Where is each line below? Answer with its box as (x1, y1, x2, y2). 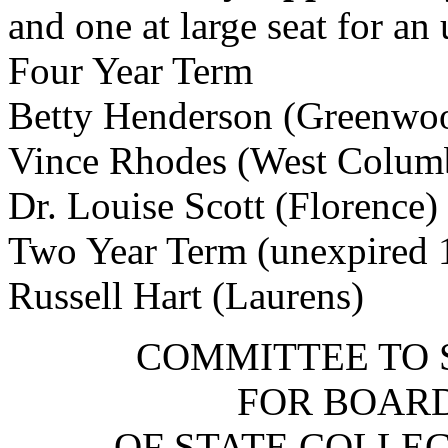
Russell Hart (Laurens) (8, 274, 364, 317)
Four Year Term (8, 49, 253, 92)
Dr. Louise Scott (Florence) (8, 184, 438, 227)
